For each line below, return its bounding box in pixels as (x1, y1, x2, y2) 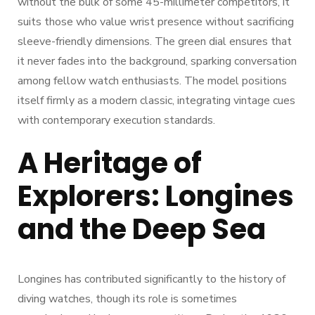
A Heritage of (18, 143, 202, 183)
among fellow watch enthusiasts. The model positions (18, 72, 287, 89)
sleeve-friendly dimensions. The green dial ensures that (18, 33, 292, 49)
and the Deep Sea (18, 209, 266, 249)
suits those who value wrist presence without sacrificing (18, 13, 294, 30)
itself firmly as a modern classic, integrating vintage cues (18, 92, 295, 108)
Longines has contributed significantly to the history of (18, 271, 285, 287)
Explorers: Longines (18, 176, 294, 216)
